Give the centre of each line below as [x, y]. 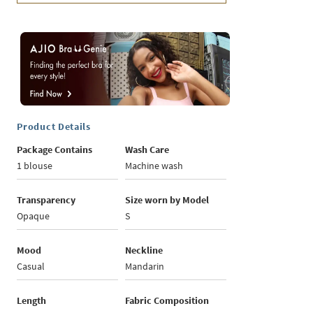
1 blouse [35, 166]
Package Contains [55, 150]
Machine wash [154, 166]
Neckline [144, 250]
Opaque [34, 216]
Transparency [46, 200]
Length [32, 301]
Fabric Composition [167, 301]
